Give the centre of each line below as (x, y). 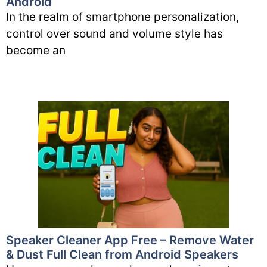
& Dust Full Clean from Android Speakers (122, 254)
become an (36, 50)
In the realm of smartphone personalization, (122, 17)
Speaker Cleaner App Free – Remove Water (130, 240)
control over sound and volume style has (114, 33)
